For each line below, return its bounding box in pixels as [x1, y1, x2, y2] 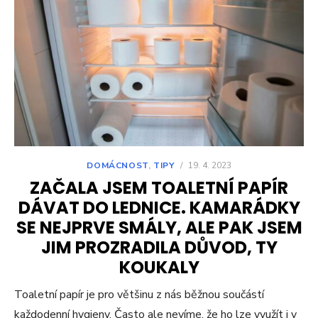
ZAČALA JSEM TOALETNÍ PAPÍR [30, 176, 288, 200]
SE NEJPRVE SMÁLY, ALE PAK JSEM [16, 216, 302, 240]
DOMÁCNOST [87, 160, 148, 172]
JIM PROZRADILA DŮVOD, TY [40, 236, 278, 260]
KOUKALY [119, 256, 199, 280]
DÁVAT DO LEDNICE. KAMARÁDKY [18, 196, 300, 220]
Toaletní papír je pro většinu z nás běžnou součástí [14, 287, 264, 303]
